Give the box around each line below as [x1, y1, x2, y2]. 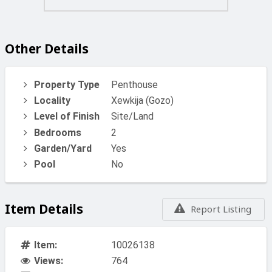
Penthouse [111, 79, 158, 91]
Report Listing [191, 203, 251, 216]
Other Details [5, 40, 89, 58]
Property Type [33, 79, 100, 91]
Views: [33, 254, 63, 267]
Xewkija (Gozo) [111, 95, 174, 107]
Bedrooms [33, 126, 81, 138]
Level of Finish [33, 110, 100, 122]
